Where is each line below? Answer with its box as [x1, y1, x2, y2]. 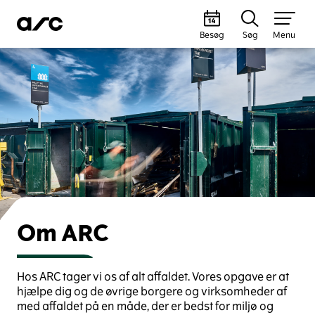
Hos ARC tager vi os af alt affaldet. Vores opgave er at [17, 269, 289, 284]
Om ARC [17, 219, 109, 249]
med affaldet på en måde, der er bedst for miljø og [17, 299, 274, 314]
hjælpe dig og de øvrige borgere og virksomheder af [17, 284, 287, 299]
